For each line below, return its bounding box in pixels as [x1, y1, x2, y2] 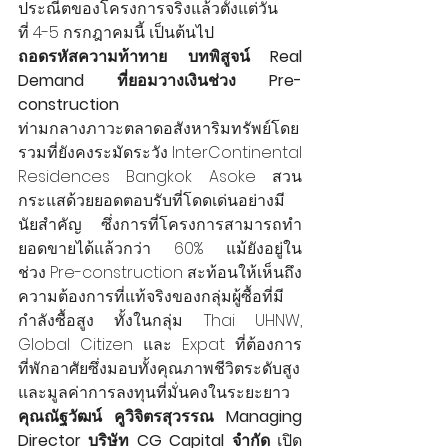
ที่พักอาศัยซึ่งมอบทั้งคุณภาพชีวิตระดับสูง [18, 356, 300, 380]
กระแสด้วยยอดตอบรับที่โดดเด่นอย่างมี [18, 188, 285, 212]
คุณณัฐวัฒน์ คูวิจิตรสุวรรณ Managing [18, 404, 302, 428]
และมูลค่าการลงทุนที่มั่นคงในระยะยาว [18, 380, 290, 404]
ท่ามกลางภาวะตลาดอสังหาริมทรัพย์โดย [18, 116, 299, 140]
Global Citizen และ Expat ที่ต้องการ [18, 332, 302, 356]
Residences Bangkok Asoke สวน [18, 164, 302, 188]
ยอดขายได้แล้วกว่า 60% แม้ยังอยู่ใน [18, 236, 302, 260]
